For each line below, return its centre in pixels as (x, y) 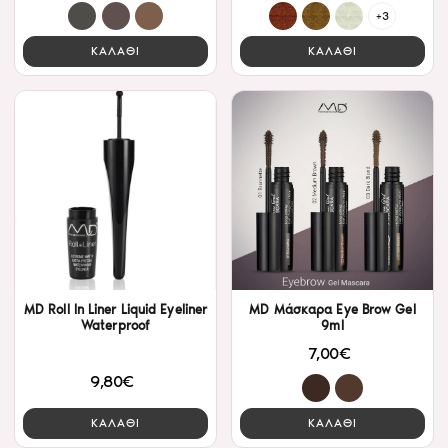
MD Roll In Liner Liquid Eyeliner (115, 310)
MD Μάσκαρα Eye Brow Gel (332, 310)
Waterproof (115, 326)
